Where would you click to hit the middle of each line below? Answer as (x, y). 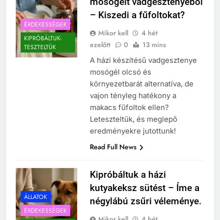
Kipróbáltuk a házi (128, 175)
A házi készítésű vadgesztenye (143, 60)
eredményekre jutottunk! (133, 131)
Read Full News (113, 147)
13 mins (154, 45)
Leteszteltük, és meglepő (133, 119)
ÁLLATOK (36, 197)
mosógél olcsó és (120, 72)
